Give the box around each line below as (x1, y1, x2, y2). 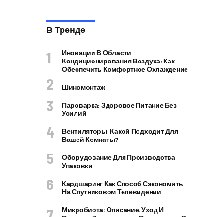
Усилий (62, 109, 87, 117)
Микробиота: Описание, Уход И (62, 205, 164, 214)
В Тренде (46, 24, 85, 35)
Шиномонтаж (62, 83, 106, 91)
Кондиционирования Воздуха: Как (62, 57, 175, 65)
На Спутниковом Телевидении (62, 187, 161, 196)
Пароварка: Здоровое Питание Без (62, 101, 177, 109)
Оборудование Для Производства (62, 153, 175, 161)
